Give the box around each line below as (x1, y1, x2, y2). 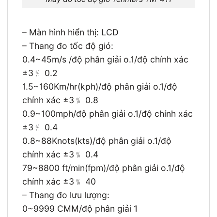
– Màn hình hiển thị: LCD (22, 27, 119, 37)
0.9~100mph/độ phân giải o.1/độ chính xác (22, 108, 193, 119)
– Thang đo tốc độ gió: (22, 40, 113, 51)
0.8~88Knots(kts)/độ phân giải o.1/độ (22, 135, 171, 146)
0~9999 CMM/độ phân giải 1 (22, 203, 138, 214)
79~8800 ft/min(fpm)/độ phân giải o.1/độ (22, 162, 185, 173)
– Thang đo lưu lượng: (22, 189, 109, 200)
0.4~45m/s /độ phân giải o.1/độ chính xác (22, 54, 188, 64)
